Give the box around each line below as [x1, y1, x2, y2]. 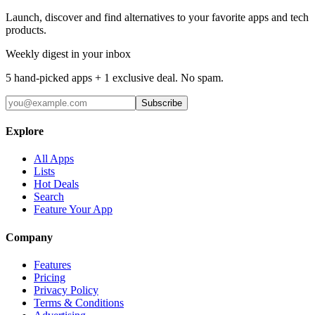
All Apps [34, 153, 74, 165]
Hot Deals [34, 178, 79, 191]
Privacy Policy [34, 284, 98, 296]
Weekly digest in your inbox [6, 47, 131, 60]
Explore [6, 125, 44, 138]
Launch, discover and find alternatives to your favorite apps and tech [6, 11, 309, 23]
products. [6, 23, 46, 36]
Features [34, 259, 71, 271]
